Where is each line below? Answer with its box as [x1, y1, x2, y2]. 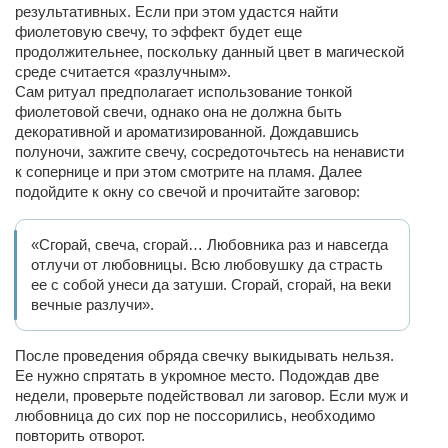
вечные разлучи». [31, 296, 154, 313]
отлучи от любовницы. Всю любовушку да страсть [31, 256, 383, 273]
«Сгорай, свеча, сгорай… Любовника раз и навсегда [31, 236, 388, 253]
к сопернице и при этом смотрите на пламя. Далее [15, 163, 362, 180]
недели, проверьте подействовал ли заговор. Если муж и [15, 387, 408, 404]
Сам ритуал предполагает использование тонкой [15, 83, 352, 100]
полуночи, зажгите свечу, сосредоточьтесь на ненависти [15, 143, 404, 160]
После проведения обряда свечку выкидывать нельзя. [15, 347, 394, 364]
